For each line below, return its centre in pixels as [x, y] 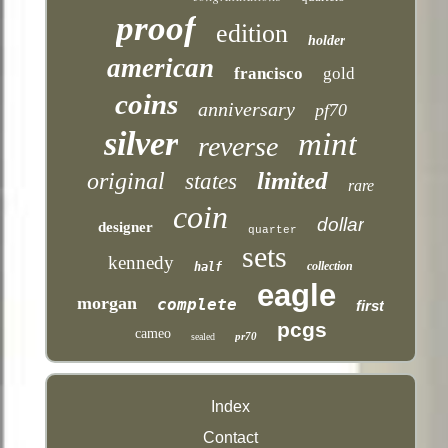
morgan [107, 302]
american [160, 67]
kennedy [141, 262]
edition [252, 33]
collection [330, 265]
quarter [272, 229]
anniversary [246, 108]
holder [327, 40]
